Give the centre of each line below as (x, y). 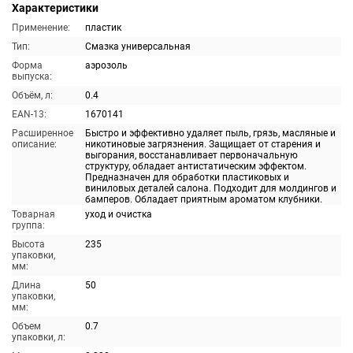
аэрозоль (106, 65)
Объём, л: (32, 95)
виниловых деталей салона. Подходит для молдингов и (211, 188)
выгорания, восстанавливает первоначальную (191, 155)
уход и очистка (119, 214)
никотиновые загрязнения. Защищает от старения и (203, 144)
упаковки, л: (39, 337)
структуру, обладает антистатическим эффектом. (196, 166)
